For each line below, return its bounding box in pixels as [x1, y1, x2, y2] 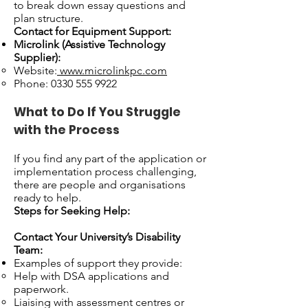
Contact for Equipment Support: [14, 25, 171, 38]
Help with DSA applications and [14, 269, 169, 283]
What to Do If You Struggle [14, 104, 181, 120]
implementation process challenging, [14, 165, 197, 178]
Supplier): [14, 51, 60, 64]
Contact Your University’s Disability [14, 230, 180, 243]
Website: [14, 64, 57, 77]
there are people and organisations [14, 178, 186, 191]
